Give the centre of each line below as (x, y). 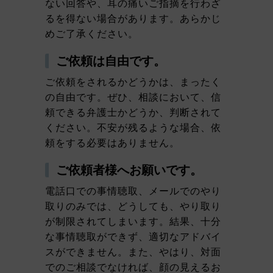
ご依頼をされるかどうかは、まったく (133, 82)
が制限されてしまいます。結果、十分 (133, 221)
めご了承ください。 (92, 34)
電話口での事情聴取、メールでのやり (133, 191)
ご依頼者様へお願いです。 (129, 170)
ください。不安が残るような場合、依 (133, 127)
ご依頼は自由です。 (111, 61)
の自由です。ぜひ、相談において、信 (133, 97)
